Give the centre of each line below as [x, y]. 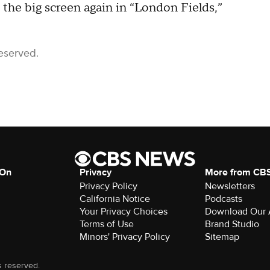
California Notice [115, 199]
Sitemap [222, 237]
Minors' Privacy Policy [124, 237]
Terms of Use [106, 224]
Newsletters [230, 186]
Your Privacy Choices [123, 211]
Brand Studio [232, 224]
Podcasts [224, 199]
